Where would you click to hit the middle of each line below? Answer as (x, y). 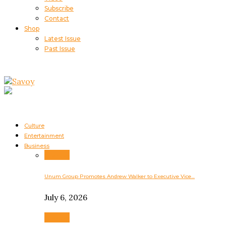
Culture (34, 126)
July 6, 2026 (66, 197)
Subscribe (59, 9)
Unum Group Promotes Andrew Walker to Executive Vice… (120, 176)
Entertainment (44, 136)
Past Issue (60, 49)
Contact (57, 19)
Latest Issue (63, 39)
